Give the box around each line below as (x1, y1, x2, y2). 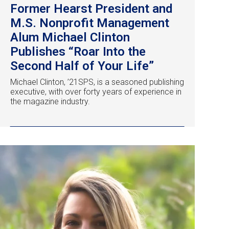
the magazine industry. (10, 97, 90, 107)
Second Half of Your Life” (10, 59, 154, 74)
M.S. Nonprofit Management (10, 16, 169, 31)
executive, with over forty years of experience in (10, 87, 181, 97)
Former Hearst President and (10, 2, 172, 16)
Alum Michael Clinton (10, 30, 130, 45)
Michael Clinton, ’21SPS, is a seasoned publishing (10, 77, 184, 87)
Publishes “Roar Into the (10, 44, 146, 59)
